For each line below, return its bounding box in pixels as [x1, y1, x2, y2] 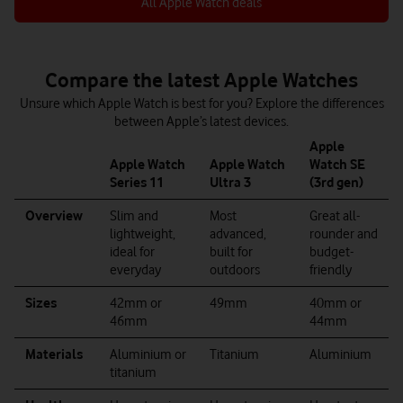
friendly [309, 262, 352, 278]
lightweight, [110, 226, 175, 242]
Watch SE [309, 157, 365, 173]
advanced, [210, 226, 266, 242]
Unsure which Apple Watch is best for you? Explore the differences [19, 95, 384, 112]
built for [210, 244, 253, 260]
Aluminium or [110, 346, 186, 363]
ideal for [110, 244, 155, 260]
